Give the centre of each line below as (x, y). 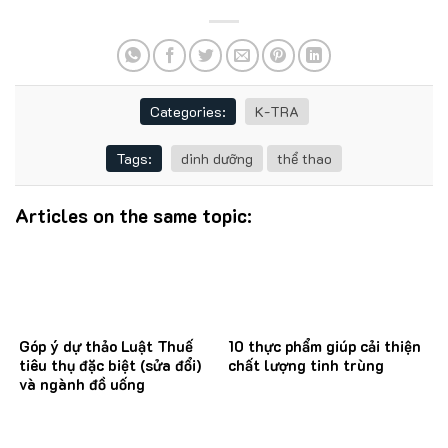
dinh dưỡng (217, 158)
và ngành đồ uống (82, 384)
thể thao (304, 158)
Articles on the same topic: (133, 215)
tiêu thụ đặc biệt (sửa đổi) (110, 365)
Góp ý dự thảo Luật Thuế (106, 346)
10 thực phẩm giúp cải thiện (324, 346)
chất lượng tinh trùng (306, 365)
